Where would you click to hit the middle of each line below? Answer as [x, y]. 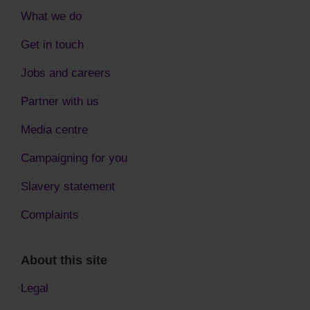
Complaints [50, 214]
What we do [51, 16]
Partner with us [60, 101]
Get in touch [52, 44]
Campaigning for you [74, 157]
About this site [64, 260]
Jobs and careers [66, 72]
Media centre [54, 129]
